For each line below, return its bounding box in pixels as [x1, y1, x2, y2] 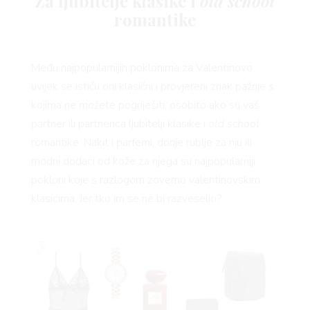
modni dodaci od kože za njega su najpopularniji [30, 153, 255, 169]
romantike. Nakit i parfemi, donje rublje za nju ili [30, 134, 252, 150]
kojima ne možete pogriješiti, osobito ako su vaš [30, 97, 259, 113]
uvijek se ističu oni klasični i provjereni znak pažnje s [30, 78, 274, 94]
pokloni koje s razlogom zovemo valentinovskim [30, 172, 260, 188]
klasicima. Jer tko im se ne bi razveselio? [30, 190, 221, 206]
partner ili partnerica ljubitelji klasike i [30, 116, 208, 131]
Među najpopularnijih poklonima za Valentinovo [30, 60, 253, 75]
